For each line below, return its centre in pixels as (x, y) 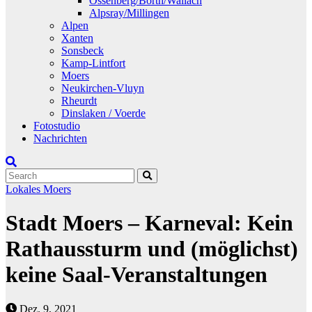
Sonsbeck (83, 50)
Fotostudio (57, 125)
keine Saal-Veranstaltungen (136, 275)
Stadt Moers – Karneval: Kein (149, 223)
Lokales (24, 189)
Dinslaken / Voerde (103, 113)
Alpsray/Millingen (129, 13)
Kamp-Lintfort (93, 63)
